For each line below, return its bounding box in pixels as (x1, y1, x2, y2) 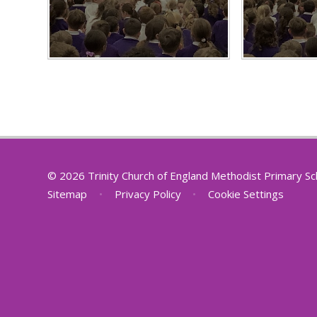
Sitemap (47, 187, 88, 202)
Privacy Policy (114, 187, 181, 202)
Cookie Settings (208, 187, 284, 202)
